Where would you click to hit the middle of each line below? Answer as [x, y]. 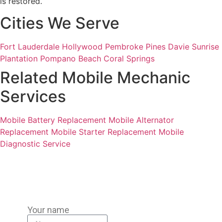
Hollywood [82, 47]
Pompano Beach [71, 59]
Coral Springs [129, 59]
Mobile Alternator [141, 120]
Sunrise [205, 47]
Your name [49, 210]
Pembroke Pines [135, 47]
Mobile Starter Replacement [105, 132]
